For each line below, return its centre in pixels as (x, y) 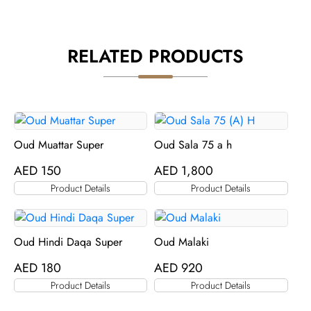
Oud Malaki (182, 242)
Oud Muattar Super (59, 145)
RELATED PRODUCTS (155, 56)
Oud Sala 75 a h (193, 145)
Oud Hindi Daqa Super (68, 242)
